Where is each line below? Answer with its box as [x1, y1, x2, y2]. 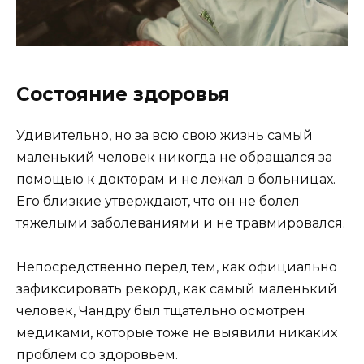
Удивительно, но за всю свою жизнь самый [16, 128, 313, 144]
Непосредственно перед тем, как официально [16, 259, 337, 275]
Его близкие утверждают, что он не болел [16, 193, 300, 210]
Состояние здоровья [16, 83, 230, 106]
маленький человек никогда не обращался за [16, 149, 332, 166]
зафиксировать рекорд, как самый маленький [16, 281, 337, 297]
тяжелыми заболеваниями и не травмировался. [16, 215, 345, 232]
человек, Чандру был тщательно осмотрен [16, 303, 305, 319]
